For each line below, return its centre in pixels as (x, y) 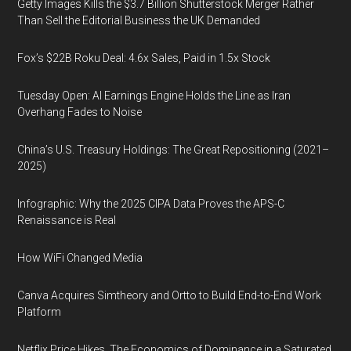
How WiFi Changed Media (80, 258)
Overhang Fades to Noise (80, 112)
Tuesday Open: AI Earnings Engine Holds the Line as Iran (154, 96)
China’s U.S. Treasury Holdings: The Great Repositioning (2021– (174, 150)
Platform (40, 312)
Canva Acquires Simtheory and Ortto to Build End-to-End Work (170, 295)
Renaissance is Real (67, 220)
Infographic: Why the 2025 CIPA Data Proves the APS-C (151, 204)
